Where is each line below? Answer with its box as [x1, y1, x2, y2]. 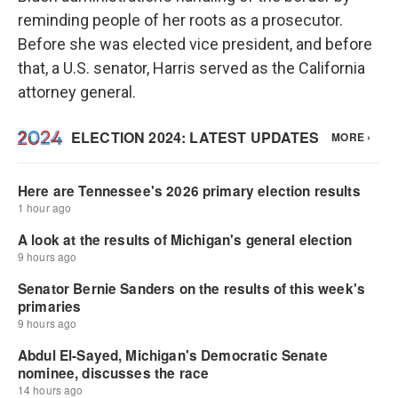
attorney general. [18, 83, 136, 101]
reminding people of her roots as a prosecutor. [18, 11, 343, 29]
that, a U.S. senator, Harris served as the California [18, 59, 365, 77]
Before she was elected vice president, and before [18, 35, 372, 53]
